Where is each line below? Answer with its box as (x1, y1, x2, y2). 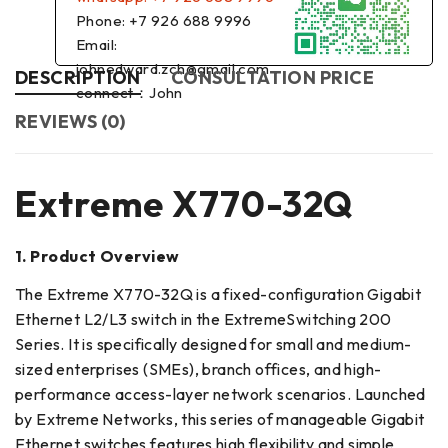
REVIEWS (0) (15, 110, 126, 134)
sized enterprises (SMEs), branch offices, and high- (15, 359, 382, 380)
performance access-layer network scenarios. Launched (15, 384, 426, 405)
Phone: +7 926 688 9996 (76, 11, 252, 31)
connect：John (76, 83, 183, 103)
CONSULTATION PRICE (170, 66, 375, 90)
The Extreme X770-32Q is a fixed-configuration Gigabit (15, 284, 422, 305)
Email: (76, 35, 118, 55)
